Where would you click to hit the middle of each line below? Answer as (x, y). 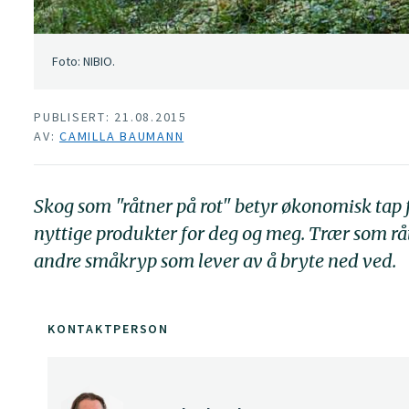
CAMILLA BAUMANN (122, 136)
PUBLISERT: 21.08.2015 (110, 116)
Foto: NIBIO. (84, 61)
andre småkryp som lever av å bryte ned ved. (215, 260)
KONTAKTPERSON (108, 329)
